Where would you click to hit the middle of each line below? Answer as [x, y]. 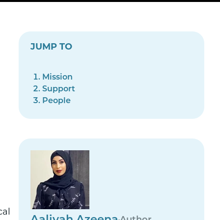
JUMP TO [52, 47]
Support [59, 89]
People [57, 101]
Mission [58, 78]
